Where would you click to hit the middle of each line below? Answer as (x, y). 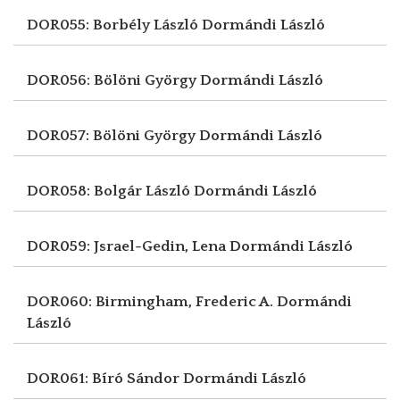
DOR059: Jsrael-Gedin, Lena (128, 246)
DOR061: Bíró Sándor (105, 378)
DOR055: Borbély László (114, 25)
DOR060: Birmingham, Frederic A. (152, 301)
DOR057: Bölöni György (113, 135)
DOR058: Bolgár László (110, 191)
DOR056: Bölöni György (113, 80)
